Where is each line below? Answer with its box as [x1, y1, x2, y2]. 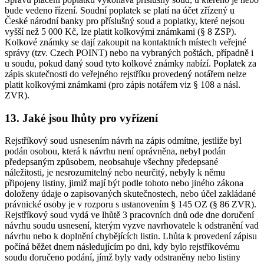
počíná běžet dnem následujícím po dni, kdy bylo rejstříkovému [5, 242, 240, 252]
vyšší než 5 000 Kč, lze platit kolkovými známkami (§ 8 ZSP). [5, 26, 236, 37]
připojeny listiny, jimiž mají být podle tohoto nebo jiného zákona [5, 178, 243, 189]
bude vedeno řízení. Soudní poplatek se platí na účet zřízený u [5, 5, 235, 15]
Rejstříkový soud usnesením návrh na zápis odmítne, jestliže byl [5, 136, 242, 146]
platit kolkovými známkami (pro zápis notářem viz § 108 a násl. [5, 79, 240, 90]
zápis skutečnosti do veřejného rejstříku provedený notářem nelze [5, 68, 246, 79]
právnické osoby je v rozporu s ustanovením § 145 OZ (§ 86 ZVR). [5, 199, 256, 210]
